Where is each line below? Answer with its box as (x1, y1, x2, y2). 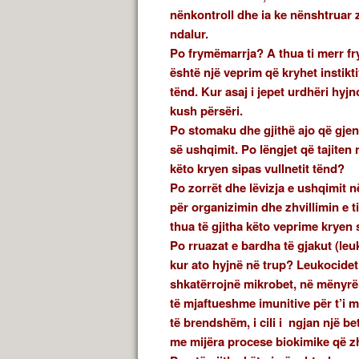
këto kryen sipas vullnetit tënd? (170, 159, 345, 178)
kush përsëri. (170, 102, 243, 120)
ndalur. (170, 25, 208, 43)
